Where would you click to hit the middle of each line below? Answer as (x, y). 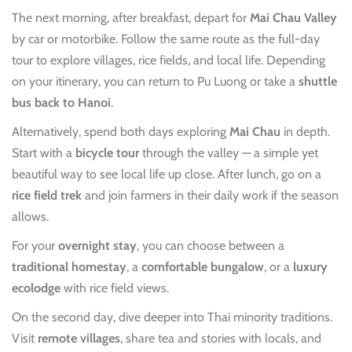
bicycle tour (107, 152)
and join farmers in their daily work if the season (210, 195)
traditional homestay (69, 266)
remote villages (79, 338)
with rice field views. (115, 288)
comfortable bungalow (203, 266)
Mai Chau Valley (293, 17)
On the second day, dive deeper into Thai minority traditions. (172, 317)
